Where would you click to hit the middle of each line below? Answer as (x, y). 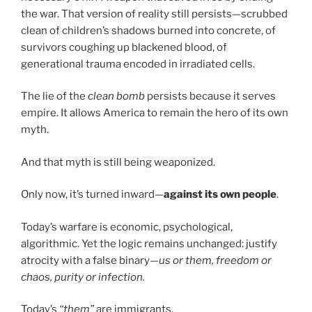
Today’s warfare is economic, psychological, (127, 227)
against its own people (220, 195)
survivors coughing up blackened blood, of (124, 47)
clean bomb (116, 96)
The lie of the (54, 96)
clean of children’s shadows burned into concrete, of (148, 30)
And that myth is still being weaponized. (118, 162)
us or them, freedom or (215, 260)
